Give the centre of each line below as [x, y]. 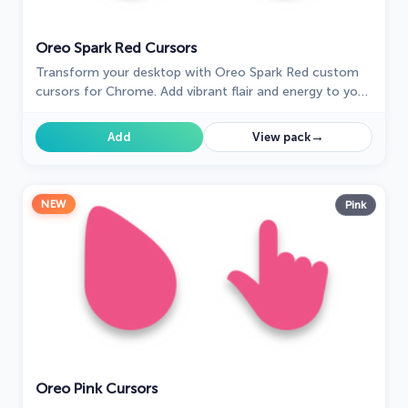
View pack [281, 138]
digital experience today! [108, 111]
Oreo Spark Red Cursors [116, 48]
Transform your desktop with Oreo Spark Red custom [197, 73]
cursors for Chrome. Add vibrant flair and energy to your [203, 92]
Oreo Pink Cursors [97, 389]
